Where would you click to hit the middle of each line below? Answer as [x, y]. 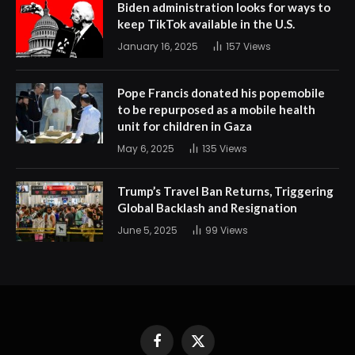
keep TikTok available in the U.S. [206, 24]
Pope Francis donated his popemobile [221, 93]
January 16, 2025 [158, 47]
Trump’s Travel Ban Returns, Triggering [225, 191]
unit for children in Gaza [185, 126]
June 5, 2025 [147, 231]
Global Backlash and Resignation [207, 208]
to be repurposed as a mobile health [216, 110]
